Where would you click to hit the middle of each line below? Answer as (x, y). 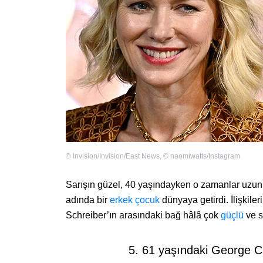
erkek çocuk (135, 200)
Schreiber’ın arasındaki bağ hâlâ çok (143, 215)
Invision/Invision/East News (116, 156)
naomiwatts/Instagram (205, 156)
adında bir (88, 200)
